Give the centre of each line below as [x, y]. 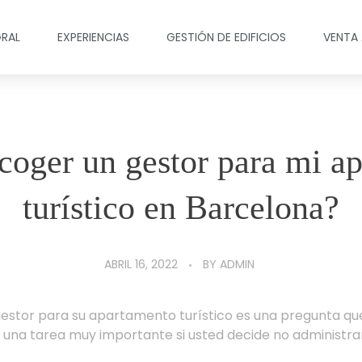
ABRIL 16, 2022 [141, 264]
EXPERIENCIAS [94, 37]
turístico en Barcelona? [181, 208]
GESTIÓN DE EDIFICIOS [227, 37]
